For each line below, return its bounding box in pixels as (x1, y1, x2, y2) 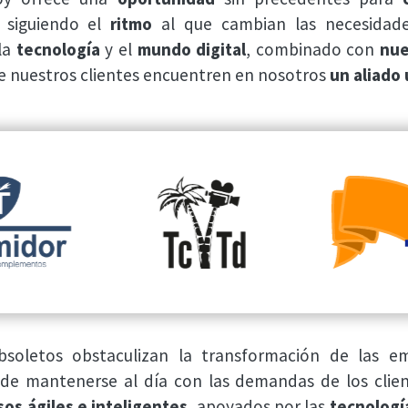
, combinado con (246, 38, 381, 61)
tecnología (15, 38, 100, 61)
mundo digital (137, 38, 247, 61)
